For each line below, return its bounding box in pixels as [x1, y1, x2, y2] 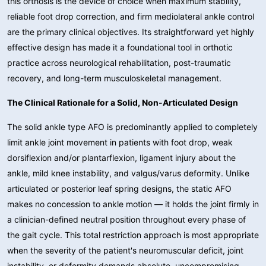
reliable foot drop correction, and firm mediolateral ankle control [7, 11, 254, 21]
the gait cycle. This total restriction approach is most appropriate [7, 229, 259, 240]
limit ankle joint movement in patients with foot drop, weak [7, 137, 233, 147]
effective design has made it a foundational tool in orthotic [7, 42, 233, 52]
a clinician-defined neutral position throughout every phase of [7, 214, 246, 224]
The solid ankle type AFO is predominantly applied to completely [7, 121, 258, 132]
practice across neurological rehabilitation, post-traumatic [7, 57, 231, 68]
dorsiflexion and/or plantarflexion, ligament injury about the [7, 152, 236, 163]
